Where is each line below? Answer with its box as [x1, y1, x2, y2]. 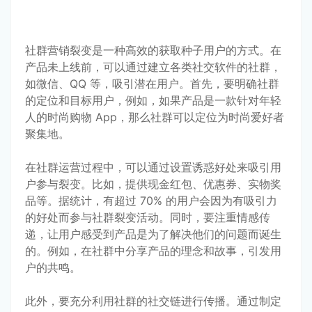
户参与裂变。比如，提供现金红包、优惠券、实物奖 [25, 176, 281, 191]
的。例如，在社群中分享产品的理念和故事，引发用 [25, 243, 281, 258]
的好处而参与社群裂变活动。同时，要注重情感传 [25, 210, 270, 224]
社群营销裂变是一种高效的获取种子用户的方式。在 [25, 42, 281, 57]
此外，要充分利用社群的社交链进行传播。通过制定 [25, 293, 281, 308]
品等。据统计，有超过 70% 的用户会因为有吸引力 [25, 193, 277, 208]
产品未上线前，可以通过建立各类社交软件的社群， [25, 59, 281, 74]
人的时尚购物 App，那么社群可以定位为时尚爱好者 [25, 109, 284, 124]
